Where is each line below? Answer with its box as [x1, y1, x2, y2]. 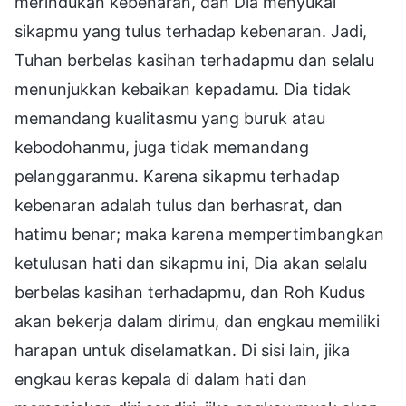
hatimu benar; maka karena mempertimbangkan [14, 224, 384, 244]
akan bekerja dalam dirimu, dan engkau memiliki [14, 311, 380, 331]
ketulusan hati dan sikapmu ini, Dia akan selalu [14, 253, 367, 273]
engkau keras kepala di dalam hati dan [14, 369, 307, 389]
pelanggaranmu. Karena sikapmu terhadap [14, 166, 340, 186]
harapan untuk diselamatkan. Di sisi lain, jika [14, 340, 350, 360]
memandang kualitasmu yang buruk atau [14, 108, 325, 128]
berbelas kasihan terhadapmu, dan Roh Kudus [14, 282, 365, 302]
